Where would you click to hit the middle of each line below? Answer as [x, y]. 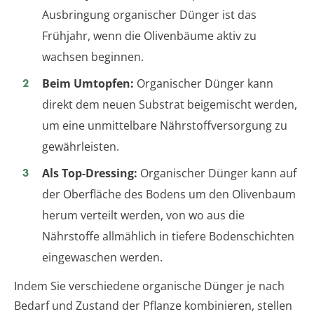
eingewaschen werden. [102, 258]
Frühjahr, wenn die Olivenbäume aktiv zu [149, 36]
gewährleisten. [81, 147]
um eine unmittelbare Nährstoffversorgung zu [165, 126]
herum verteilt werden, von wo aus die [143, 216]
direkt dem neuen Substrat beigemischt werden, [170, 105]
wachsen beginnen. [93, 57]
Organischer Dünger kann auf [217, 173]
